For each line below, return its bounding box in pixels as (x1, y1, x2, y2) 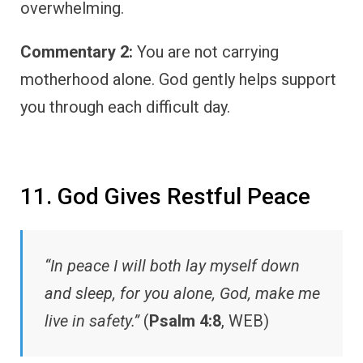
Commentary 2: (20, 41, 133, 62)
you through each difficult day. (20, 96, 230, 117)
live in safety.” (45, 310, 139, 331)
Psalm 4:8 (149, 310, 221, 331)
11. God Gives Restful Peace (20, 182, 310, 210)
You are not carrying (133, 41, 279, 62)
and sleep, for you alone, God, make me (45, 283, 320, 303)
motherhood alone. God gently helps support (20, 69, 336, 89)
